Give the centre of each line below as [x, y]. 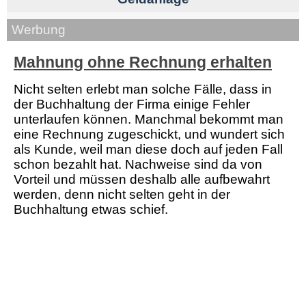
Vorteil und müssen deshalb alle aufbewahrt [142, 180]
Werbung [39, 30]
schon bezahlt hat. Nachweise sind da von [138, 165]
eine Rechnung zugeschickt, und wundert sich [149, 135]
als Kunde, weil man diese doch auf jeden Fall [148, 150]
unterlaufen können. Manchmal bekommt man [149, 120]
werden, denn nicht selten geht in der [122, 195]
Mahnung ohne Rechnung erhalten [143, 62]
